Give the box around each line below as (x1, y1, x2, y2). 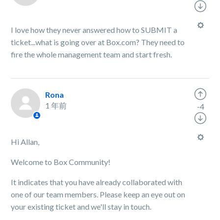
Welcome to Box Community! (11, 157, 112, 166)
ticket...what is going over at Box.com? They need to (11, 37, 185, 47)
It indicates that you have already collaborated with (11, 177, 183, 187)
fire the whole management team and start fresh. (11, 50, 172, 59)
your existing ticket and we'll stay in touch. (11, 202, 153, 211)
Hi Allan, (11, 137, 40, 146)
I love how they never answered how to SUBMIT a (11, 25, 178, 34)
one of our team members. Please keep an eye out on (11, 190, 186, 199)
